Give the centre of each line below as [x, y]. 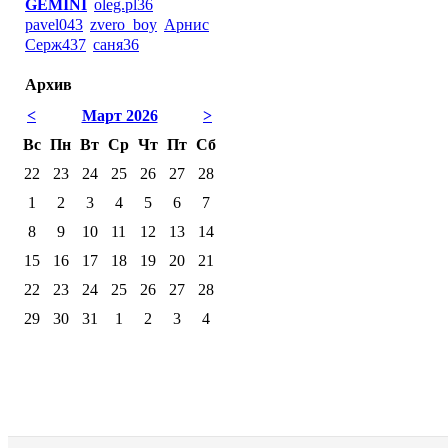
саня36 [116, 44]
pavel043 [54, 24]
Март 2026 [119, 115]
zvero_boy [123, 24]
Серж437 [55, 44]
